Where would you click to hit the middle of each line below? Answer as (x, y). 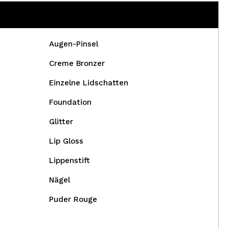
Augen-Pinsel (73, 44)
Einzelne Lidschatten (88, 83)
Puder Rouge (73, 199)
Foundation (70, 102)
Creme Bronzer (77, 63)
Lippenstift (69, 161)
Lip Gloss (66, 141)
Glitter (61, 122)
